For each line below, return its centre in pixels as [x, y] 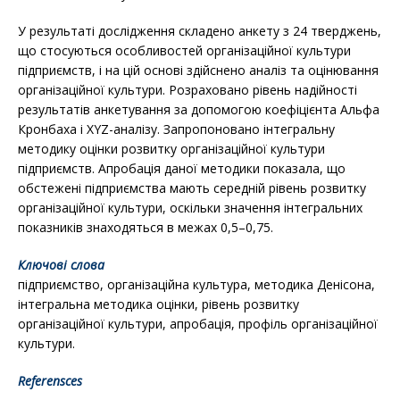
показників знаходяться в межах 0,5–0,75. [146, 227]
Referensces [50, 381]
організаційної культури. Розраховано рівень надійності [187, 90]
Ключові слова [61, 265]
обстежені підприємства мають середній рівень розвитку [192, 188]
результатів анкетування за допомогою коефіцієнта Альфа [199, 109]
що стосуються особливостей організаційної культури [184, 50]
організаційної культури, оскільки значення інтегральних [190, 208]
